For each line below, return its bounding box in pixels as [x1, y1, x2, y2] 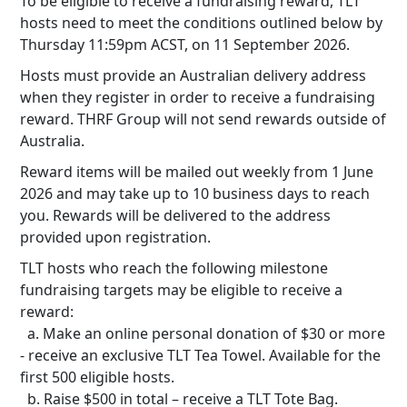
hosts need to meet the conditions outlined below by [20, 13, 382, 33]
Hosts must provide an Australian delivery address [20, 65, 366, 85]
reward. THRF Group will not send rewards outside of [20, 109, 386, 129]
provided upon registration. [20, 227, 211, 247]
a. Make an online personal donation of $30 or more [20, 323, 385, 343]
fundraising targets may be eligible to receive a [20, 280, 342, 300]
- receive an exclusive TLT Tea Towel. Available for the [20, 345, 381, 365]
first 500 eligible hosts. [20, 367, 174, 387]
